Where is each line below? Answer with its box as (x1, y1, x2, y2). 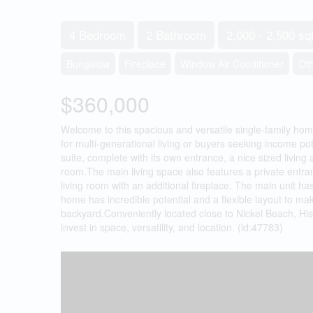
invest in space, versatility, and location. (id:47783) (61, 220, 283, 234)
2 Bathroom (146, 26, 206, 43)
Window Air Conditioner (180, 57, 284, 71)
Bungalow (66, 57, 110, 71)
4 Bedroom (69, 26, 126, 43)
